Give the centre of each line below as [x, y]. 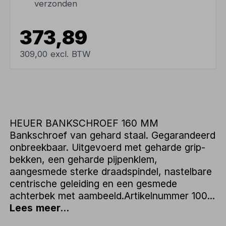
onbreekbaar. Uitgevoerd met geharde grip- [108, 148]
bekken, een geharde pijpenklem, [84, 160]
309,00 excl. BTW [55, 54]
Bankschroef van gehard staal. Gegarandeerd [113, 135]
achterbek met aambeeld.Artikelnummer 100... [112, 196]
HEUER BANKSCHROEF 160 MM [84, 123]
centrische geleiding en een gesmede [94, 184]
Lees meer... [40, 208]
